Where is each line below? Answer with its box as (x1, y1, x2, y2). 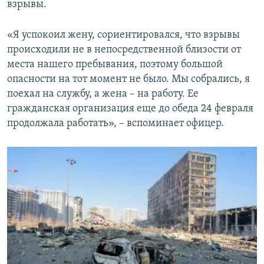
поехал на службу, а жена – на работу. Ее (7, 88, 199, 100)
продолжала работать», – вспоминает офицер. (7, 117, 224, 129)
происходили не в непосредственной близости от (7, 44, 241, 55)
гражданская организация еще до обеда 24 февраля (7, 103, 253, 114)
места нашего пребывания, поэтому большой (7, 58, 223, 70)
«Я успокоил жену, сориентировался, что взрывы (7, 29, 240, 41)
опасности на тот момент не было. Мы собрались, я (7, 73, 250, 85)
